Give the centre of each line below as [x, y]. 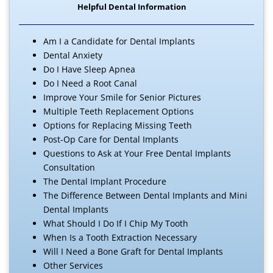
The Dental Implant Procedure [105, 181]
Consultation [69, 167]
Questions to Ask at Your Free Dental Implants [137, 153]
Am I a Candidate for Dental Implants [119, 41]
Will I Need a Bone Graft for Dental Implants [133, 251]
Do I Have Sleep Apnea [89, 69]
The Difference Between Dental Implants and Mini [145, 195]
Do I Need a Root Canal [90, 83]
